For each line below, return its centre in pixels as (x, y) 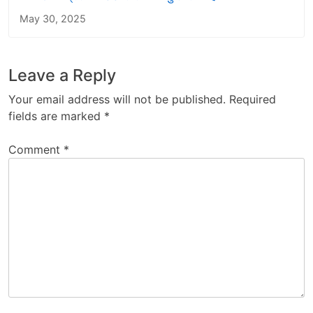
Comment (36, 149)
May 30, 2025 (53, 18)
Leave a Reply (62, 75)
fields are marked (56, 116)
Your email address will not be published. (117, 99)
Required (253, 99)
